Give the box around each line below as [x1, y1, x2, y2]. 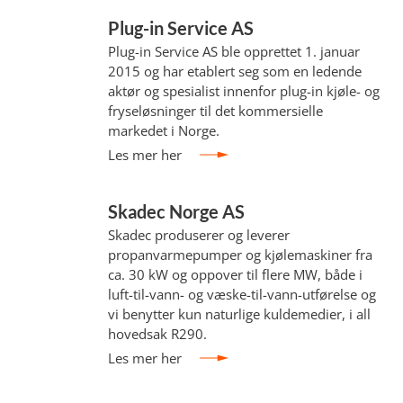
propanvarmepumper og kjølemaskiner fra [108, 246, 373, 264]
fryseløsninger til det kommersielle [108, 102, 324, 120]
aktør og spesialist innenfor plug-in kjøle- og [108, 82, 381, 100]
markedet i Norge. [108, 121, 220, 139]
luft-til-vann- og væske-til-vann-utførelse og [108, 285, 377, 303]
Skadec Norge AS [108, 201, 246, 222]
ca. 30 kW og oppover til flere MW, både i [108, 265, 363, 283]
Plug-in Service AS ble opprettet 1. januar [108, 42, 361, 60]
